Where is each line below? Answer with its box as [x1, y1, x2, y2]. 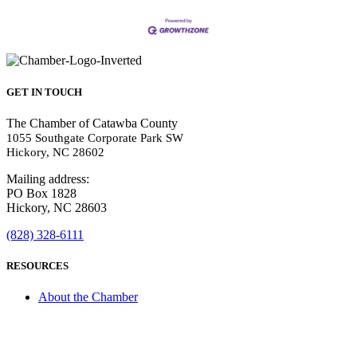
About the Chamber [38, 290, 138, 304]
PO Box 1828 [6, 186, 76, 200]
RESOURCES [6, 259, 69, 272]
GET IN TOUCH [6, 85, 82, 98]
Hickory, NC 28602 [6, 145, 104, 159]
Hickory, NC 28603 [6, 200, 107, 214]
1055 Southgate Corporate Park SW [6, 131, 183, 144]
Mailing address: [6, 171, 89, 186]
